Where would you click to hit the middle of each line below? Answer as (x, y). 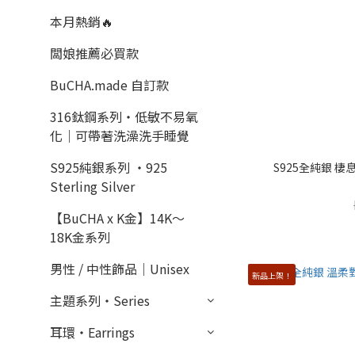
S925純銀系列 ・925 (109, 167)
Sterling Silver (92, 186)
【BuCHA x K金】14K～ (117, 218)
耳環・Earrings (92, 332)
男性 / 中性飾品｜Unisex (120, 269)
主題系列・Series (100, 300)
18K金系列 (80, 237)
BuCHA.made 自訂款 (109, 85)
